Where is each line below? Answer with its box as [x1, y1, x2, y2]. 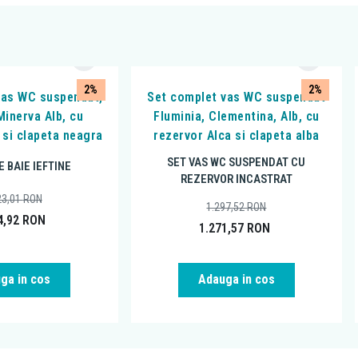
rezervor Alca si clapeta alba [153, 127, 320, 143]
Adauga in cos [197, 272, 275, 288]
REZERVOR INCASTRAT [180, 171, 292, 186]
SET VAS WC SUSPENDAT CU [167, 154, 306, 169]
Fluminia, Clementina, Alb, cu [153, 108, 320, 124]
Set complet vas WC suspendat [147, 89, 326, 105]
